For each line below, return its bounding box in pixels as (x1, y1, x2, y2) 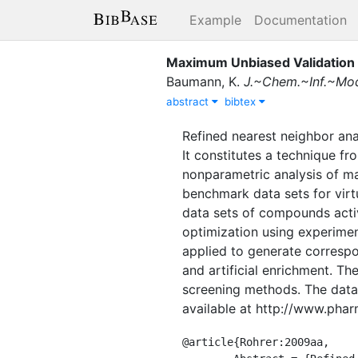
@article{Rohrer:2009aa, (182, 335, 329, 348)
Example (189, 12, 241, 28)
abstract (166, 94, 212, 108)
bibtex (225, 94, 259, 108)
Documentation (254, 12, 347, 28)
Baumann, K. (166, 73, 240, 89)
